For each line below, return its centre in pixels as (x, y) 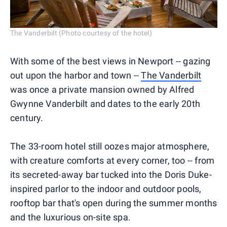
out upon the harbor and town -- (76, 75)
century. (27, 118)
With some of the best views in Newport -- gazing (110, 61)
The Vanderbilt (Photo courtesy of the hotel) (81, 33)
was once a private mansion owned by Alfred (102, 90)
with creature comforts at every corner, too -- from (112, 161)
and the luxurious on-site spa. (70, 217)
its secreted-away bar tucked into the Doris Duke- (111, 175)
